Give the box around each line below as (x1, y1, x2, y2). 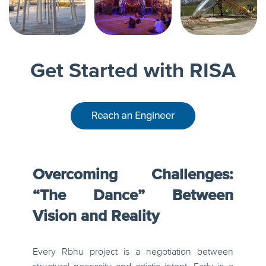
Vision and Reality (33, 208, 159, 224)
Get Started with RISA (30, 61, 236, 82)
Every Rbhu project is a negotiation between (33, 247, 233, 257)
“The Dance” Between (33, 188, 233, 204)
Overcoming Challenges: (33, 167, 233, 183)
